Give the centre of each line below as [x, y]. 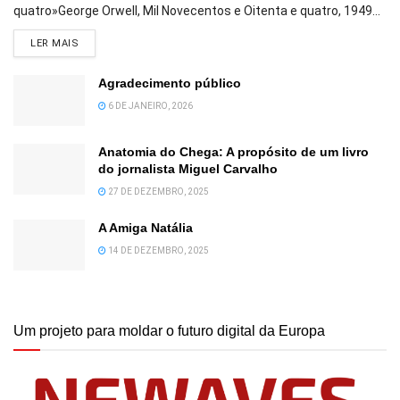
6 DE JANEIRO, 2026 [150, 105]
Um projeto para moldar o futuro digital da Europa [169, 331]
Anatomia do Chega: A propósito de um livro [233, 151]
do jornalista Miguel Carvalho [188, 168]
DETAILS [100, 42]
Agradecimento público [170, 83]
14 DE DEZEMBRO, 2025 [158, 250]
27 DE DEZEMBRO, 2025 [158, 191]
